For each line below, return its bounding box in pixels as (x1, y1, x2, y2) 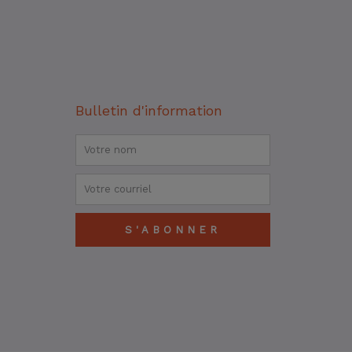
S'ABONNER (125, 223, 221, 236)
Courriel (74, 174, 124, 190)
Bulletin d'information (75, 101, 222, 119)
